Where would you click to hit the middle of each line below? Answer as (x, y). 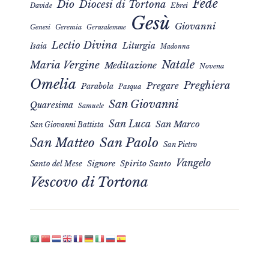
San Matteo (62, 143)
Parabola (97, 86)
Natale (178, 65)
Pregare (163, 86)
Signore (101, 164)
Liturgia (139, 46)
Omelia (53, 84)
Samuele (91, 106)
